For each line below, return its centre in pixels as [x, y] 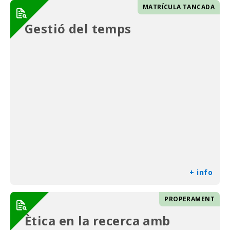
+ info [201, 172]
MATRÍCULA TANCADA [178, 7]
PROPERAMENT [189, 199]
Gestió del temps [78, 29]
